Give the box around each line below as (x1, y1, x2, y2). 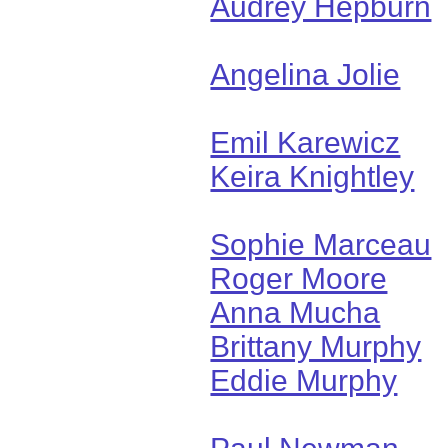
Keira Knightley (210, 159, 415, 193)
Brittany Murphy (210, 329, 422, 363)
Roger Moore (210, 261, 388, 295)
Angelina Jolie (210, 57, 401, 91)
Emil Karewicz (210, 125, 401, 159)
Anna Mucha (210, 295, 381, 329)
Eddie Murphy (210, 363, 398, 397)
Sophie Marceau (210, 227, 432, 261)
